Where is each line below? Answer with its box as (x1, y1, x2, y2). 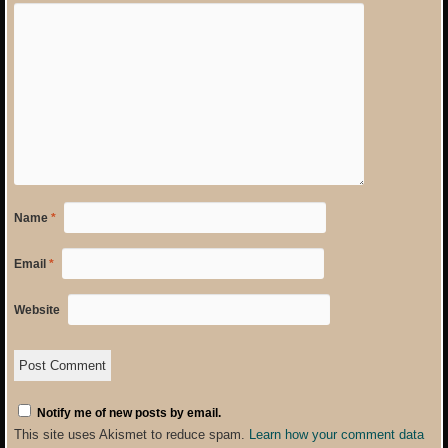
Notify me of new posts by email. (36, 405, 221, 420)
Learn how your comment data (248, 426, 424, 442)
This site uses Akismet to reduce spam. (13, 426, 249, 442)
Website (13, 302, 60, 317)
